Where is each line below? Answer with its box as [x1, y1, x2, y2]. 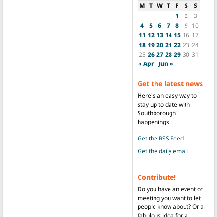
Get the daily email [137, 146, 188, 155]
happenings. [137, 117, 170, 126]
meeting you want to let [137, 193, 201, 202]
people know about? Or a [137, 202, 204, 211]
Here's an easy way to [137, 91, 197, 100]
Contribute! [137, 172, 176, 182]
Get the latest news [137, 78, 203, 88]
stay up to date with [137, 100, 190, 108]
